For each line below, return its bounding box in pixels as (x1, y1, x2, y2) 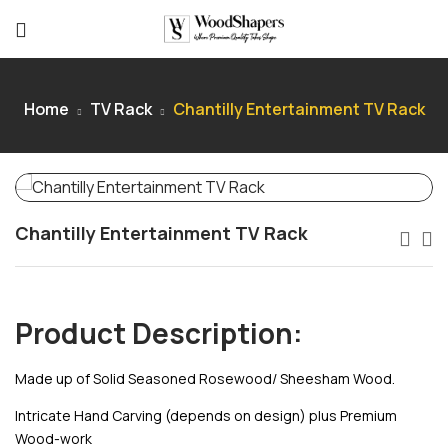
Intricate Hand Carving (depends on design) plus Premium (15, 405, 397, 425)
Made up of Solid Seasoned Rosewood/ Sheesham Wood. (15, 369, 395, 389)
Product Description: (15, 313, 303, 352)
